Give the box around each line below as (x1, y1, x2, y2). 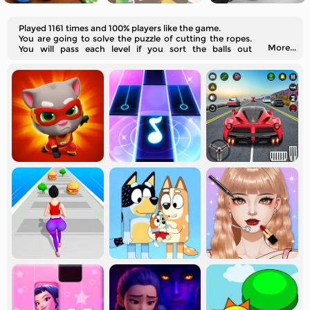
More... (268, 42, 296, 53)
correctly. (19, 54, 58, 64)
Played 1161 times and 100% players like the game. (19, 23, 221, 33)
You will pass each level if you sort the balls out (19, 44, 252, 54)
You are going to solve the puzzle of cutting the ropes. (19, 33, 252, 44)
